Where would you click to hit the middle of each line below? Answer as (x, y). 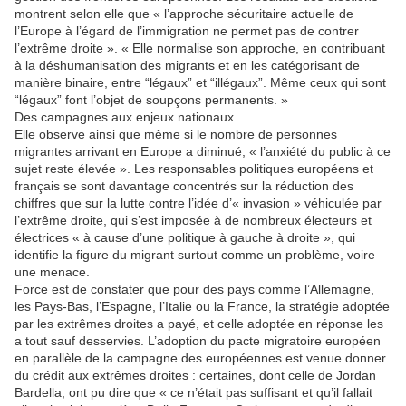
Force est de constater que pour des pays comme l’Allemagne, (194, 290)
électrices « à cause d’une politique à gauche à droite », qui (185, 238)
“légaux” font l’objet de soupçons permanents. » (151, 100)
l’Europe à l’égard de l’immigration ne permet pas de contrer (187, 31)
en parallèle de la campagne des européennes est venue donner (200, 358)
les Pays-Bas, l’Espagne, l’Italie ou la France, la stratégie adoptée (202, 307)
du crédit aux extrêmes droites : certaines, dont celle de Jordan (195, 376)
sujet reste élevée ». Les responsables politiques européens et (194, 169)
